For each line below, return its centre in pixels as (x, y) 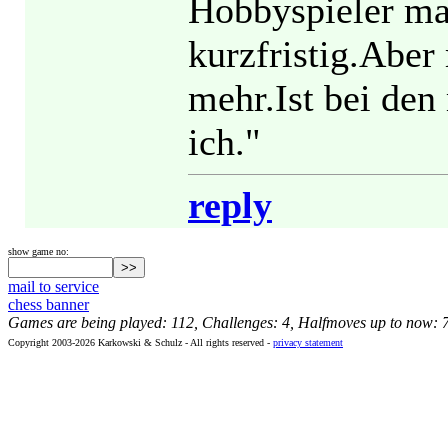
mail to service (53, 286)
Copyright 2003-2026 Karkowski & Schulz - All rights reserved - (140, 342)
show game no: (38, 251)
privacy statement (308, 342)
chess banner (48, 304)
